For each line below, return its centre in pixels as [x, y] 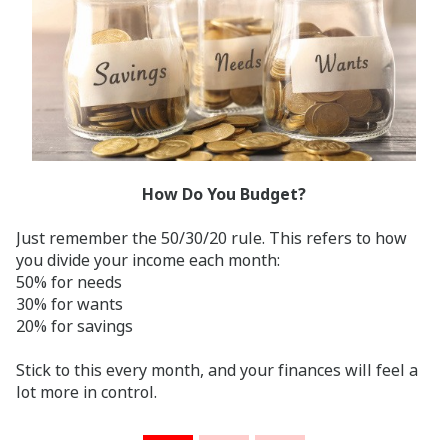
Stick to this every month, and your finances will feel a [217, 369]
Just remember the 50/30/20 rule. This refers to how [211, 237]
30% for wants [69, 303]
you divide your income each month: [148, 259]
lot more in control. [86, 391]
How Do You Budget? [224, 193]
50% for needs [69, 281]
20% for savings [74, 325]
